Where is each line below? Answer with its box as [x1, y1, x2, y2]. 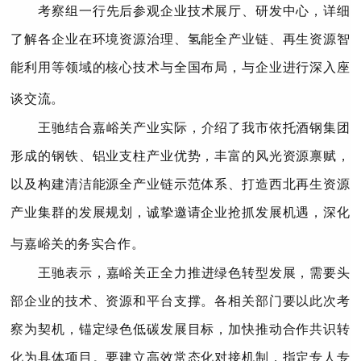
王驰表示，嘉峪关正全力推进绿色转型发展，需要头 [38, 263, 351, 282]
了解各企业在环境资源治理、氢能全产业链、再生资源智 [10, 30, 351, 48]
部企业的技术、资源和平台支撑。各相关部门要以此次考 [10, 292, 351, 310]
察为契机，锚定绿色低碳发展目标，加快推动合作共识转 [10, 320, 351, 338]
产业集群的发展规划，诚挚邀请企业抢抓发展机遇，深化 [10, 203, 351, 222]
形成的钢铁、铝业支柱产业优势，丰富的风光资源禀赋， [10, 147, 351, 165]
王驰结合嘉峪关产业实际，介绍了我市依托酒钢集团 [38, 118, 351, 137]
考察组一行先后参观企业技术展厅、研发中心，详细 [38, 2, 351, 20]
